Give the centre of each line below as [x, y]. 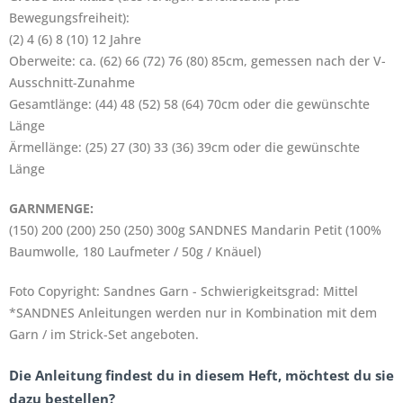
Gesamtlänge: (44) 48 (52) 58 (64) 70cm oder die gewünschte [189, 104]
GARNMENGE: [51, 208]
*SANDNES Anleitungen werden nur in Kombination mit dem [193, 313]
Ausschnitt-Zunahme [72, 82]
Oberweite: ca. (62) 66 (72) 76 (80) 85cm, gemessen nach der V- [197, 61]
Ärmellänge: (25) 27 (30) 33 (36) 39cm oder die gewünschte [184, 147]
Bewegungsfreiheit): [69, 18]
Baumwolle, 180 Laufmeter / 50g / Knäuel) [135, 251]
